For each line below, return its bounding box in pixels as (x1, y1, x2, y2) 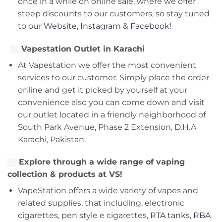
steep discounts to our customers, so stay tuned (17, 8, 210, 18)
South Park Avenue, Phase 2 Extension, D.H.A (17, 122, 196, 132)
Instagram (80, 21, 121, 31)
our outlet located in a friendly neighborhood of (17, 110, 206, 119)
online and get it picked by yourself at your (17, 85, 187, 95)
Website (43, 21, 77, 31)
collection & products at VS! (7, 169, 130, 179)
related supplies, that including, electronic (17, 198, 184, 208)
